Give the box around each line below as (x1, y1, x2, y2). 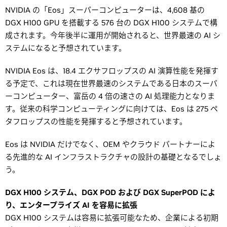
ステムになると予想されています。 (5, 43, 126, 53)
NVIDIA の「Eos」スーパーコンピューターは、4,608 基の (5, 5, 205, 15)
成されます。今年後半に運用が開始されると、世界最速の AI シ (5, 30, 220, 40)
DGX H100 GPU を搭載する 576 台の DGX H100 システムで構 (5, 18, 217, 27)
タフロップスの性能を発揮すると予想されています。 (5, 117, 187, 126)
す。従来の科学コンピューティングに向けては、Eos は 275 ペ (5, 104, 218, 113)
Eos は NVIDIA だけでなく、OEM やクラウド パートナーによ (5, 139, 215, 149)
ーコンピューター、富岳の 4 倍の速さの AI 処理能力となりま (5, 91, 215, 101)
